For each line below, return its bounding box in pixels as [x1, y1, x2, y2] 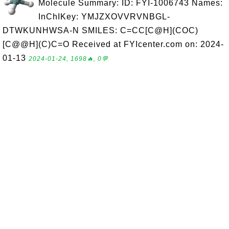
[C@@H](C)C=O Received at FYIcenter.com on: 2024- [3, 40, 224, 49]
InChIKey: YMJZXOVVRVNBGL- [38, 12, 170, 21]
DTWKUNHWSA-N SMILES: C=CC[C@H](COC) [3, 26, 198, 35]
